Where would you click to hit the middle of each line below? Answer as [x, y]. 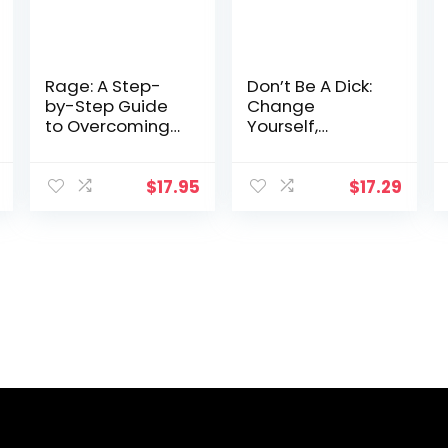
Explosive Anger [109, 146]
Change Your [302, 146]
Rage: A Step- [102, 86]
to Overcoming [107, 126]
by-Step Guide [106, 106]
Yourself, [283, 126]
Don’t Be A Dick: [310, 86]
